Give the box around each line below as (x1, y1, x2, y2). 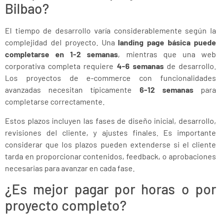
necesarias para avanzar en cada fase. (5, 163, 135, 173)
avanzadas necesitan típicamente (5, 85, 140, 95)
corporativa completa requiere (5, 61, 117, 71)
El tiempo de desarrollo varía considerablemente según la (5, 26, 216, 36)
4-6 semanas (116, 61, 164, 71)
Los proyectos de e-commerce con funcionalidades (5, 73, 216, 83)
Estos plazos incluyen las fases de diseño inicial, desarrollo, (5, 115, 216, 125)
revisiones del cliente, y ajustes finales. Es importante (5, 127, 216, 137)
